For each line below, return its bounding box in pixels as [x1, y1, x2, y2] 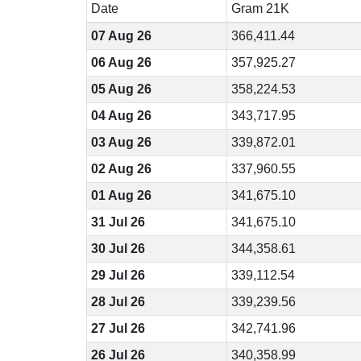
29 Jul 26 [90, 268, 145, 282]
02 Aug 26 [90, 162, 151, 176]
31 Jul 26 [90, 215, 145, 229]
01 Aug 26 [90, 189, 151, 202]
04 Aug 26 [90, 109, 151, 122]
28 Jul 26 [90, 295, 145, 309]
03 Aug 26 [90, 135, 151, 149]
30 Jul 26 [90, 242, 145, 255]
